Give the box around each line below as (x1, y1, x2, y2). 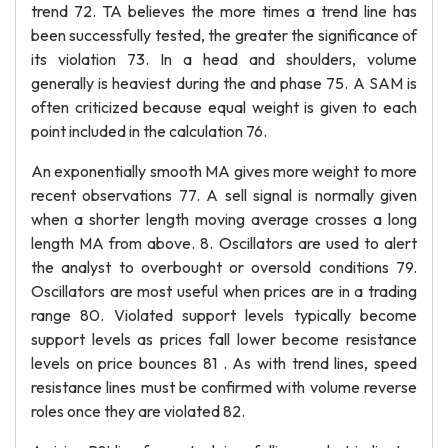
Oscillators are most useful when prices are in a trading (31, 281, 417, 301)
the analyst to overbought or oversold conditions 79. (31, 257, 417, 277)
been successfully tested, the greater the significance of (31, 25, 417, 45)
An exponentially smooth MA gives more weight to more (31, 161, 417, 181)
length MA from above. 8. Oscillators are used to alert (31, 233, 417, 253)
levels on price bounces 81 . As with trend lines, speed (31, 353, 417, 373)
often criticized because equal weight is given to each (31, 97, 417, 117)
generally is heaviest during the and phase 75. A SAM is (31, 73, 417, 93)
